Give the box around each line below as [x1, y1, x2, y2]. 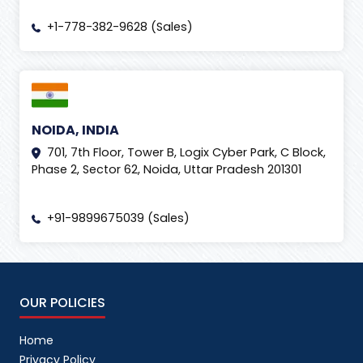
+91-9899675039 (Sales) [46, 210, 190, 227]
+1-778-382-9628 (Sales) [46, 19, 193, 36]
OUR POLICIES [19, 293, 105, 313]
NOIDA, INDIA [32, 121, 119, 140]
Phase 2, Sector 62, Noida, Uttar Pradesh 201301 [32, 161, 301, 178]
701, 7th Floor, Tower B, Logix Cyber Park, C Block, [46, 144, 326, 161]
